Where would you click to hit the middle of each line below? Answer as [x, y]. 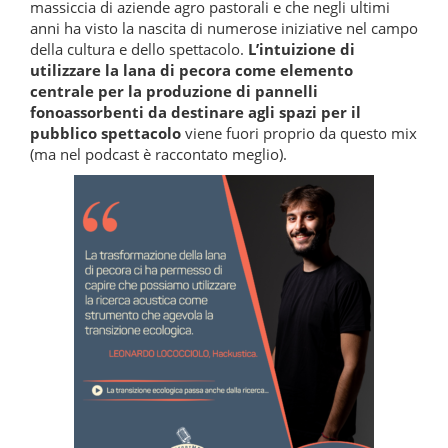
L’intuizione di [301, 48]
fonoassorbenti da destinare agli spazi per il [195, 111]
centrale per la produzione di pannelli [174, 90]
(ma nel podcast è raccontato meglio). [158, 153]
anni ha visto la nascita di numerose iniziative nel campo [224, 27]
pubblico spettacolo [105, 132]
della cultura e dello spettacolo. [139, 48]
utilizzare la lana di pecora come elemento [191, 69]
